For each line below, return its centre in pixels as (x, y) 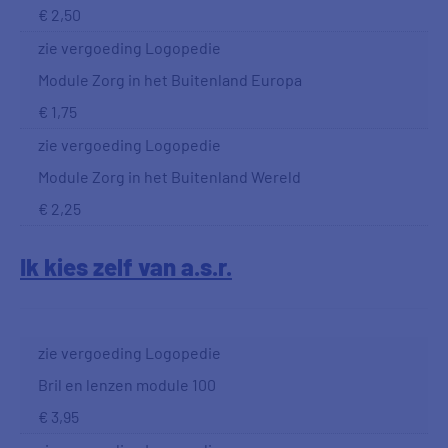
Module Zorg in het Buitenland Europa (170, 79)
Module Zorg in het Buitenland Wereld (169, 176)
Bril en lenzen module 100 (127, 384)
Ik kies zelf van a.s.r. (126, 266)
